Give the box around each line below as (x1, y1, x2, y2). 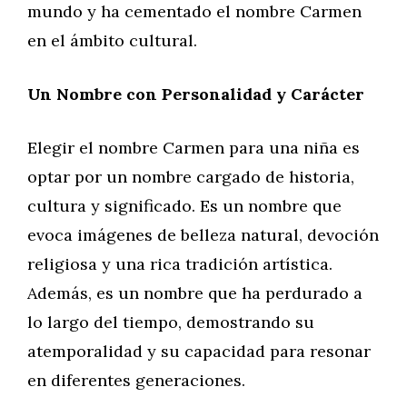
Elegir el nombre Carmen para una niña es (27, 137, 360, 158)
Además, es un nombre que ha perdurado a (27, 283, 362, 303)
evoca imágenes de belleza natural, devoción (27, 224, 379, 245)
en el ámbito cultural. (27, 30, 197, 51)
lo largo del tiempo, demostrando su (27, 312, 314, 333)
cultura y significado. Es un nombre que (27, 195, 342, 216)
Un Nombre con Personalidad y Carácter (27, 84, 364, 104)
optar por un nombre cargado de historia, (27, 166, 354, 187)
